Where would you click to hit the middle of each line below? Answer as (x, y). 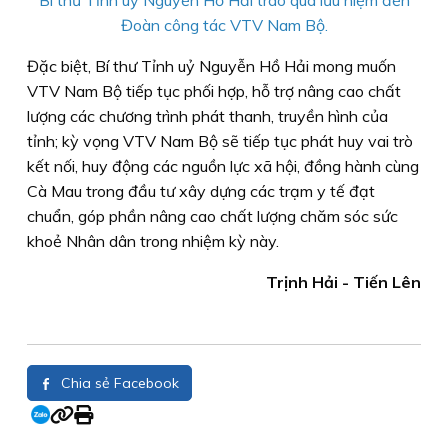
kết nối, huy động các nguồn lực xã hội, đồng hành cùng (223, 165)
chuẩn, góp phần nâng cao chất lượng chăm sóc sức (212, 215)
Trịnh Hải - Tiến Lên (343, 281)
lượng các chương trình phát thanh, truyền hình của (207, 115)
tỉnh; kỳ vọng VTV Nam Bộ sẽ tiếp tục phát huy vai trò (220, 140)
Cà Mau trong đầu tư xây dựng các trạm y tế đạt (201, 190)
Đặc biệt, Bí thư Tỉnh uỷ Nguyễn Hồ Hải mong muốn (211, 65)
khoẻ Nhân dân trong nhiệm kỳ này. (153, 240)
